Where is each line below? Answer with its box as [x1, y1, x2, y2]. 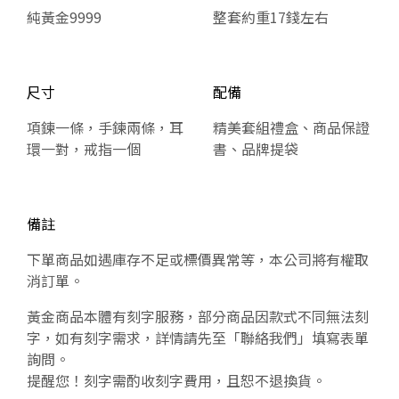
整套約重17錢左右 [213, 5, 329, 28]
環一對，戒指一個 [27, 137, 141, 159]
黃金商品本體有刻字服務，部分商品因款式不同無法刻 [27, 305, 369, 327]
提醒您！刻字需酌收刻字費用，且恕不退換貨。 [27, 369, 326, 391]
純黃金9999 [27, 5, 102, 28]
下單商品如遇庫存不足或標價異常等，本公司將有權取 [27, 248, 369, 270]
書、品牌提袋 [213, 137, 298, 159]
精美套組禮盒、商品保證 [213, 116, 370, 138]
